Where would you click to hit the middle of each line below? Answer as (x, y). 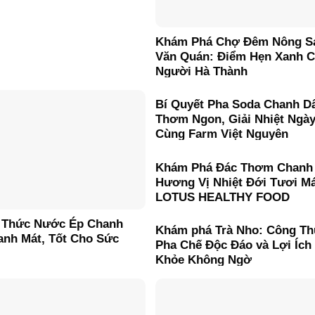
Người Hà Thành (201, 71)
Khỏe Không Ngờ (203, 259)
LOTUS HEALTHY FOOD (222, 197)
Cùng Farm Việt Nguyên (221, 134)
